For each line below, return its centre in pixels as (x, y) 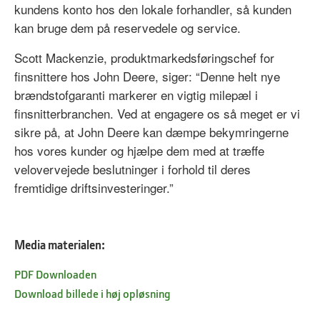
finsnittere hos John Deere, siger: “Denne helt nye (147, 76)
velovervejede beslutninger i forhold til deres (132, 169)
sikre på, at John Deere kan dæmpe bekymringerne (151, 131)
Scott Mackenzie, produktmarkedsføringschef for (144, 57)
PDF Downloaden (55, 274)
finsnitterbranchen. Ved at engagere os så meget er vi (157, 113)
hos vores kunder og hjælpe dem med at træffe (139, 150)
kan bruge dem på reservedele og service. (127, 27)
